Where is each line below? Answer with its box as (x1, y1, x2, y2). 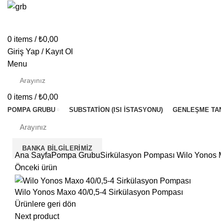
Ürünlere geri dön (15, 199, 76, 208)
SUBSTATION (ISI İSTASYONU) (69, 106, 163, 114)
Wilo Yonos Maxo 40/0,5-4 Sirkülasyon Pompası (15, 187, 183, 196)
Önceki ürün (15, 163, 57, 172)
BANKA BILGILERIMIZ (22, 145, 93, 152)
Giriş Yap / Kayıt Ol (7, 47, 73, 56)
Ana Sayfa (15, 151, 51, 160)
